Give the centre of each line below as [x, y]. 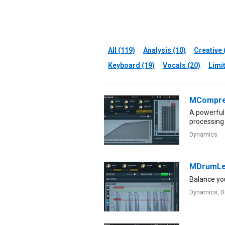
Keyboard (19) [131, 65]
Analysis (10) [164, 50]
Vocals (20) [182, 65]
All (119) [122, 50]
